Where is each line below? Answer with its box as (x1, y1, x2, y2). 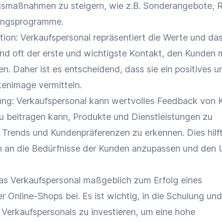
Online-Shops (8, 191, 63, 201)
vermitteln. (36, 80, 82, 90)
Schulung (166, 191, 204, 201)
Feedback (157, 96, 198, 106)
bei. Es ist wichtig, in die (63, 191, 166, 201)
